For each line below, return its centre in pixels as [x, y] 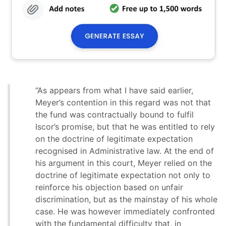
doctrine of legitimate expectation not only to [123, 175]
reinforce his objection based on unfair [109, 187]
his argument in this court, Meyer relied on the [124, 163]
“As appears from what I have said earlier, [114, 91]
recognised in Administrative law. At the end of [125, 151]
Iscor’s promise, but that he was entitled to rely [125, 127]
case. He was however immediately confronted [125, 212]
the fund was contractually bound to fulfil [115, 115]
